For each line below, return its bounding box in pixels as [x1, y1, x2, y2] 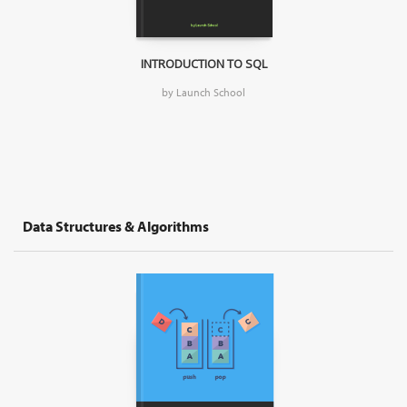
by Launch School [162, 85, 245, 100]
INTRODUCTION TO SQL [140, 55, 267, 73]
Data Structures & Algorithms [23, 217, 209, 236]
